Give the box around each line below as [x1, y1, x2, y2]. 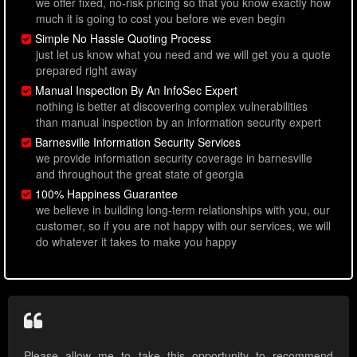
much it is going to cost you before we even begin [36, 10, 285, 27]
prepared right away [36, 62, 137, 79]
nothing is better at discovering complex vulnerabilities [36, 98, 308, 115]
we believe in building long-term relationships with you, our [36, 202, 330, 218]
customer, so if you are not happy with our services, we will [36, 218, 331, 234]
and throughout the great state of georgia [36, 166, 244, 182]
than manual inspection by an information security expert [36, 114, 321, 131]
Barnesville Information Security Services [35, 134, 241, 151]
